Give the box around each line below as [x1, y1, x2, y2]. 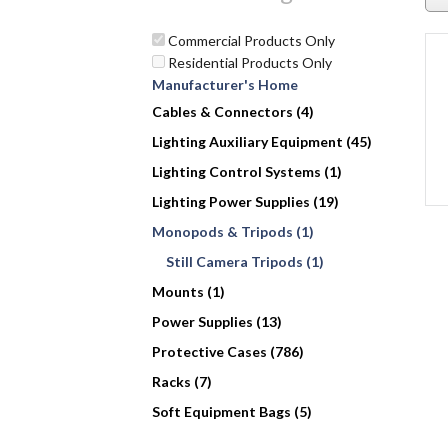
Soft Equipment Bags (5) [152, 403, 312, 421]
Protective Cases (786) [152, 343, 304, 361]
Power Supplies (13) [152, 313, 282, 331]
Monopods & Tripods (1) [152, 223, 314, 241]
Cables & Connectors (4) [152, 103, 314, 121]
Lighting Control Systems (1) [152, 163, 342, 181]
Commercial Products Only [165, 32, 335, 50]
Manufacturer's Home [152, 76, 298, 94]
